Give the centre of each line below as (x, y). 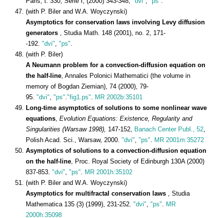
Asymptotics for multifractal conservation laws (97, 193)
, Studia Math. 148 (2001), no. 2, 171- (113, 33)
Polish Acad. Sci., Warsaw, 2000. (74, 140)
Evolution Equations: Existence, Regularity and (126, 118)
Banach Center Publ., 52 (169, 129)
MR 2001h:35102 (109, 172)
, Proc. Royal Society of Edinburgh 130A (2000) (138, 161)
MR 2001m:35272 (179, 140)
